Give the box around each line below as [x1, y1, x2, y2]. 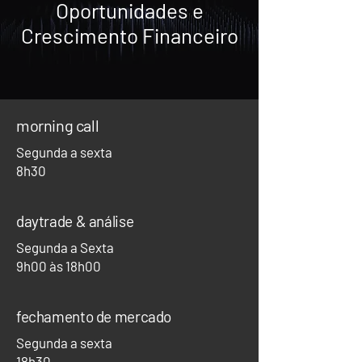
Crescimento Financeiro [20, 23, 238, 48]
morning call [16, 116, 99, 135]
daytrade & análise [16, 212, 134, 230]
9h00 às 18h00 [16, 258, 101, 274]
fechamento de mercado [16, 307, 172, 326]
